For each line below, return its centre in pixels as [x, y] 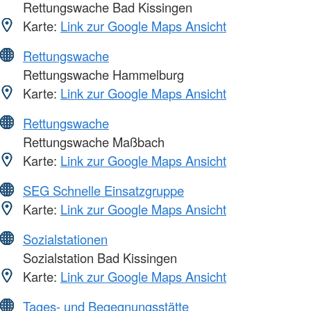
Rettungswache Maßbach [92, 141]
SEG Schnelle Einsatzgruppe [103, 190]
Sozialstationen [65, 238]
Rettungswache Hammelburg [102, 74]
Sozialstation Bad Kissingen [98, 257]
